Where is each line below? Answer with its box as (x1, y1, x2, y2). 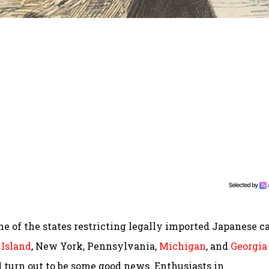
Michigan (159, 240, 206, 253)
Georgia (231, 240, 267, 253)
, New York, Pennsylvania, (31, 240, 159, 253)
